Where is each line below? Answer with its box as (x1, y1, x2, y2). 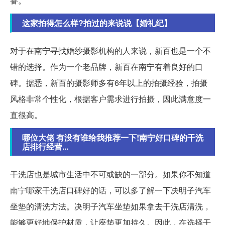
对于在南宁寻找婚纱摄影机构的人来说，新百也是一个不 (10, 44, 211, 56)
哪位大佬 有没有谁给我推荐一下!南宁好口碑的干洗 (22, 131, 203, 143)
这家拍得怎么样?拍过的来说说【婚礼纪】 (22, 17, 172, 29)
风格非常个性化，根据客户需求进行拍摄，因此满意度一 (10, 92, 211, 104)
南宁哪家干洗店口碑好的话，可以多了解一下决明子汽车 (10, 184, 211, 196)
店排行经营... (22, 140, 68, 152)
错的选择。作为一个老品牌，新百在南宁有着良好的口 (10, 60, 203, 72)
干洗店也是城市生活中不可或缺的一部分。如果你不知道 (10, 168, 211, 180)
